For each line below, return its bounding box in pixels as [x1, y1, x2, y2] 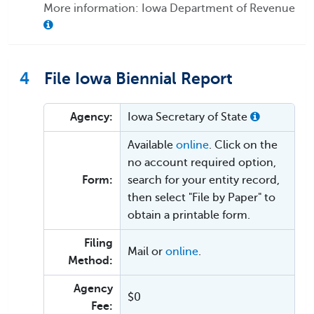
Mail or [128, 245, 165, 258]
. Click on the [209, 138, 278, 151]
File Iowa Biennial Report [40, 69, 233, 88]
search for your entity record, [128, 173, 280, 186]
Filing [84, 236, 113, 250]
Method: [68, 254, 113, 267]
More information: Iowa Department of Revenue [43, 1, 295, 15]
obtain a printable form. [128, 208, 250, 221]
